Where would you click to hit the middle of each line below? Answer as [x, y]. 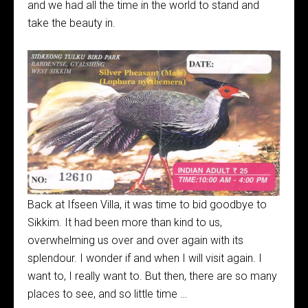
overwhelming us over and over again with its [135, 241]
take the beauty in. [71, 23]
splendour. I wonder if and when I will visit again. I [145, 258]
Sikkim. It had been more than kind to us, [125, 223]
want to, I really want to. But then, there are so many [152, 276]
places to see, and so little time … [107, 294]
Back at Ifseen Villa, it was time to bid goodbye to [147, 205]
